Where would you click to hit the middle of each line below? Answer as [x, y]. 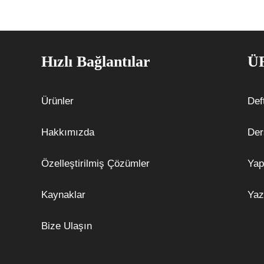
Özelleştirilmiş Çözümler [95, 164]
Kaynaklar [63, 195]
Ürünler [57, 101]
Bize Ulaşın [66, 226]
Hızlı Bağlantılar [95, 62]
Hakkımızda [67, 132]
